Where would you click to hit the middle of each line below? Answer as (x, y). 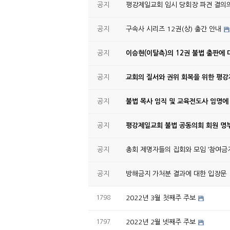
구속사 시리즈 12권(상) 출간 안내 (174, 29)
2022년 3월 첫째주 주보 (161, 198)
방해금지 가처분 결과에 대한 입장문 (176, 174)
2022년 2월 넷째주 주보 (161, 222)
